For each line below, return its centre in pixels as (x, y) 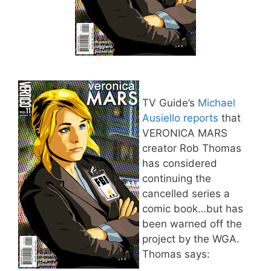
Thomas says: (176, 254)
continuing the (177, 178)
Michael (217, 103)
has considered (180, 163)
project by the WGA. (191, 239)
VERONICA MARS (185, 133)
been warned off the (192, 224)
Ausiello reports (182, 118)
